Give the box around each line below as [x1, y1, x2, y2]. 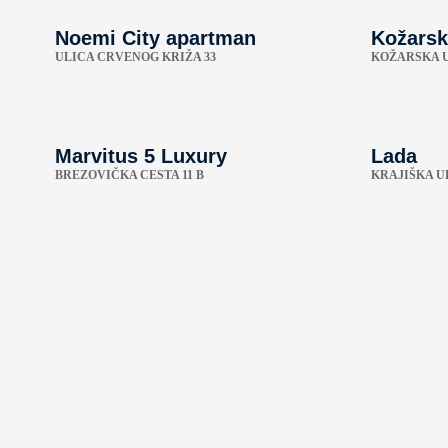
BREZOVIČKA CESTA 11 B [55, 167, 204, 182]
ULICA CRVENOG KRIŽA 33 [55, 49, 216, 64]
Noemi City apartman [55, 26, 256, 49]
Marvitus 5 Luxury [55, 144, 227, 167]
